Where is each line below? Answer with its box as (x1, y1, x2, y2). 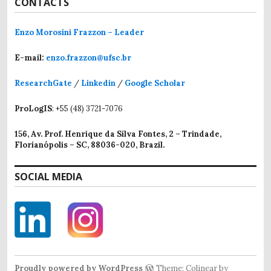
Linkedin (81, 78, 116, 89)
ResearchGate (15, 78, 72, 89)
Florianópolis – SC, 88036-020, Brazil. (15, 140, 165, 151)
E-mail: (15, 53, 46, 64)
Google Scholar (125, 78, 185, 89)
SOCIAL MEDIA (15, 170, 82, 184)
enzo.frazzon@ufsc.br (46, 53, 131, 64)
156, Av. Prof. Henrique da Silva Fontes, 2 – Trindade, (15, 129, 221, 140)
